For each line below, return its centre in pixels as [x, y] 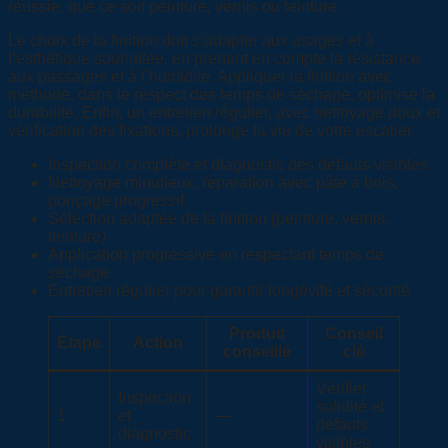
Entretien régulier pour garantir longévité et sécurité [229, 290]
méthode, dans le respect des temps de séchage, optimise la [221, 94]
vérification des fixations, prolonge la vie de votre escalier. [211, 130]
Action [158, 342]
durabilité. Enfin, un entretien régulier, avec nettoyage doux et [224, 112]
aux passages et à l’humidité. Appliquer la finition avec [200, 76]
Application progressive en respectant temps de [216, 254]
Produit [257, 333]
